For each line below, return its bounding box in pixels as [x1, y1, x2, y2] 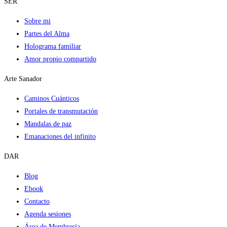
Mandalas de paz [24, 120, 71, 128]
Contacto [24, 198, 50, 205]
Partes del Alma [24, 30, 69, 37]
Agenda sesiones [24, 210, 71, 218]
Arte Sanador [4, 75, 42, 83]
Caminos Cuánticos [24, 95, 79, 102]
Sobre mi [24, 17, 51, 25]
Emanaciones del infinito [24, 133, 96, 140]
